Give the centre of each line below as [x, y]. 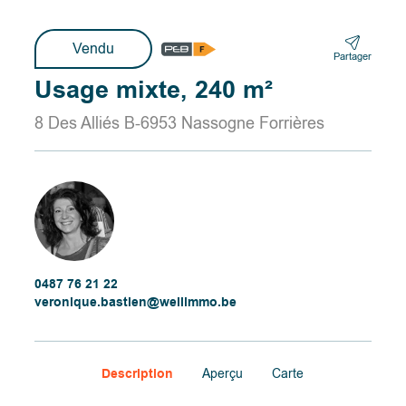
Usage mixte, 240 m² [154, 90]
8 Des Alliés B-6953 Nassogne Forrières [180, 123]
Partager [352, 56]
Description [138, 373]
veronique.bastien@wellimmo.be [136, 302]
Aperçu [223, 373]
